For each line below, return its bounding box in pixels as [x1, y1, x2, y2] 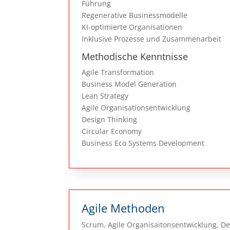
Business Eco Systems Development [82, 138, 205, 148]
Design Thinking [82, 114, 138, 125]
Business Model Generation [82, 79, 177, 89]
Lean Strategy [82, 91, 129, 101]
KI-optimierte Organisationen [82, 22, 183, 32]
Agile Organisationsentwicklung [82, 103, 191, 113]
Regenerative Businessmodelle [82, 10, 188, 21]
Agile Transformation [82, 67, 155, 78]
